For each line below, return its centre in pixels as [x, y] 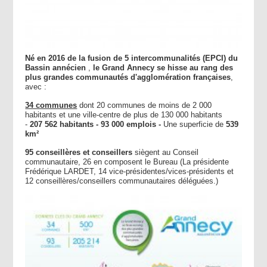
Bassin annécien [56, 68]
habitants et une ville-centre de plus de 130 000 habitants [124, 115]
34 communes [51, 105]
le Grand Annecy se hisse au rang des [163, 68]
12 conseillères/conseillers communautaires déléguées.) [122, 181]
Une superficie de [195, 125]
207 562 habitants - [66, 125]
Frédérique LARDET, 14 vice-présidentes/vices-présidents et [130, 172]
